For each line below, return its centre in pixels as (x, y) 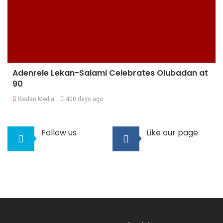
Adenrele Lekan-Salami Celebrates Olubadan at (110, 73)
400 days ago (84, 99)
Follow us (59, 133)
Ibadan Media (36, 99)
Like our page (172, 133)
